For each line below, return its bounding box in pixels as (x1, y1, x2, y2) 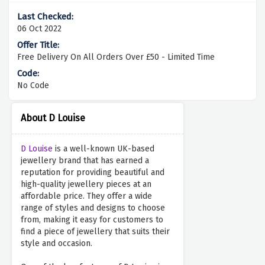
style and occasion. (21, 238, 92, 249)
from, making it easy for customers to (21, 215, 163, 225)
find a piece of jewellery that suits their (21, 227, 170, 237)
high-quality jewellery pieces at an (21, 179, 151, 190)
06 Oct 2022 (17, 24, 62, 34)
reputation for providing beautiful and (21, 167, 164, 178)
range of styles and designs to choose (21, 203, 165, 214)
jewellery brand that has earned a (21, 156, 149, 166)
